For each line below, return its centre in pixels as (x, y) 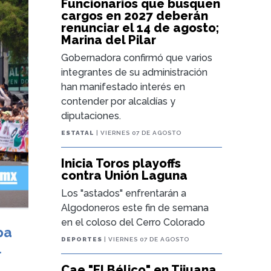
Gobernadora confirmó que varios (137, 58)
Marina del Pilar (109, 40)
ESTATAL (78, 133)
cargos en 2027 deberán (135, 16)
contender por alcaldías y (119, 101)
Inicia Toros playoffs (121, 163)
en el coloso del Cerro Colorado (133, 222)
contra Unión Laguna (125, 175)
